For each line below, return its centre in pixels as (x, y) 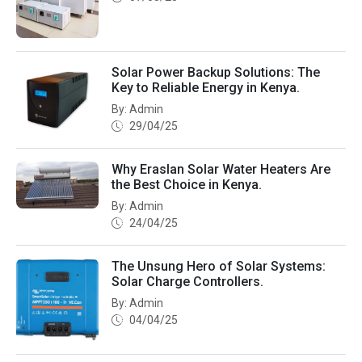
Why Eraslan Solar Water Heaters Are (221, 170)
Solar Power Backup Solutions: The (216, 73)
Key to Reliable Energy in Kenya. (206, 88)
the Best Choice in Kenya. (187, 185)
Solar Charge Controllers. (187, 282)
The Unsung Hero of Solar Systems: (219, 267)
